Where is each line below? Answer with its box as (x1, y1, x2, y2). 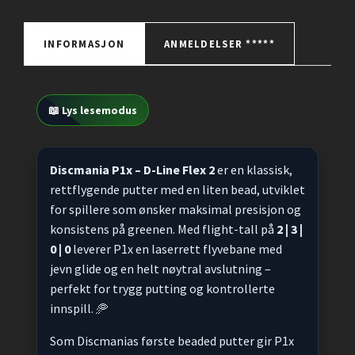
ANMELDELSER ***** (164, 37, 275, 51)
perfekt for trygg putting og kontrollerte (50, 281, 275, 297)
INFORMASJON (44, 37, 125, 51)
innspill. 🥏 (50, 300, 109, 317)
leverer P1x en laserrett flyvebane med (71, 241, 282, 258)
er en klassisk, (215, 162, 292, 178)
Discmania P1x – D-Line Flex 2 (50, 162, 215, 178)
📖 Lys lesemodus (48, 103, 137, 118)
